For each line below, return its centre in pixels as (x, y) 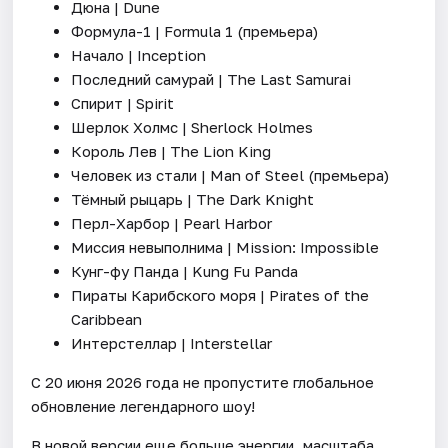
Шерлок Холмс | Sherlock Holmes (192, 126)
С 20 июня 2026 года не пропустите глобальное (203, 381)
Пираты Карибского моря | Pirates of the (220, 294)
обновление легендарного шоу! (143, 405)
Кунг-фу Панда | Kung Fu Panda (185, 270)
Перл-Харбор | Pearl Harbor (172, 222)
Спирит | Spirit (123, 102)
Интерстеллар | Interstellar (172, 342)
